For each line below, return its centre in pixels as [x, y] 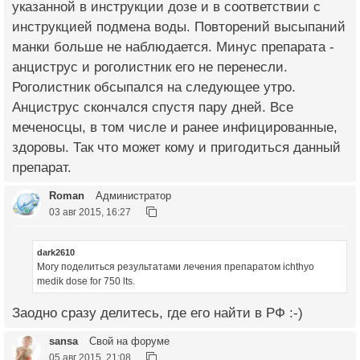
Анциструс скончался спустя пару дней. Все [153, 107]
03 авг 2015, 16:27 [90, 212]
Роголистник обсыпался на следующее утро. [154, 87]
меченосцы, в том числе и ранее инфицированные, [175, 127]
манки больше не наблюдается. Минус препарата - [173, 47]
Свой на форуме [128, 341]
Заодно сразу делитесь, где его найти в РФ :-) [157, 313]
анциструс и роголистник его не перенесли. [150, 67]
